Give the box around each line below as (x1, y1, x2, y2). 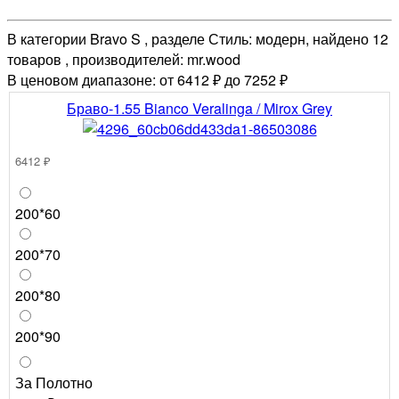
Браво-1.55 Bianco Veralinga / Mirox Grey (67, 97, 332, 118)
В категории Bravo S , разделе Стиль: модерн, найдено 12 (7, 28, 388, 49)
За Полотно (15, 371, 93, 393)
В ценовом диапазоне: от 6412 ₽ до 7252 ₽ (7, 69, 288, 90)
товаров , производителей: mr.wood (7, 48, 240, 69)
